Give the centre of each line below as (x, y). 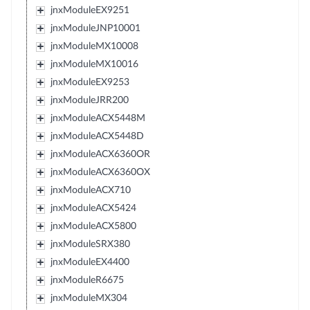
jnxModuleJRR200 (89, 100)
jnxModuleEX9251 (90, 10)
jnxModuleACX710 (90, 190)
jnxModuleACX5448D (97, 136)
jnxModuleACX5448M (98, 118)
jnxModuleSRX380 (90, 244)
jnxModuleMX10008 (94, 46)
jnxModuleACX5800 (93, 226)
